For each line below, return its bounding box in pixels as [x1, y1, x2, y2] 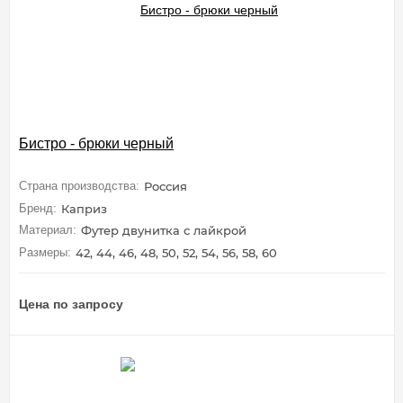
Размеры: [19, 245, 71, 259]
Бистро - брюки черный [19, 135, 174, 151]
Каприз [61, 201, 107, 216]
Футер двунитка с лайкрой [81, 223, 246, 238]
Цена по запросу [19, 296, 123, 311]
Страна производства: [19, 179, 139, 193]
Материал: [19, 223, 76, 237]
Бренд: [19, 201, 57, 215]
